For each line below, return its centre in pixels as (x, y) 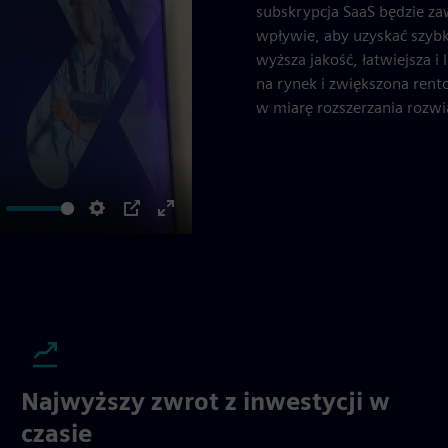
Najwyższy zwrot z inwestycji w (206, 401)
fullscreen (199, 257)
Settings (125, 230)
